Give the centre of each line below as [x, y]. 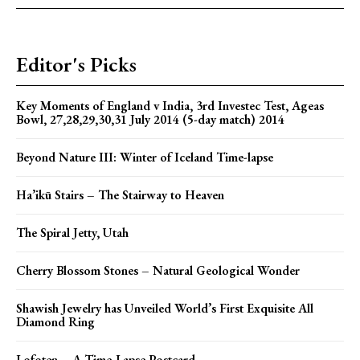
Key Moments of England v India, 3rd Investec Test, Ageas [170, 106]
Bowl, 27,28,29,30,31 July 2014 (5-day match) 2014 [150, 120]
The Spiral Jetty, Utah [72, 233]
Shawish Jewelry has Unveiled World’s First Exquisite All [165, 309]
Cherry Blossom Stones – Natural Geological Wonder [158, 271]
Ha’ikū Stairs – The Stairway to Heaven [120, 195]
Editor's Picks [76, 65]
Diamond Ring [55, 322]
